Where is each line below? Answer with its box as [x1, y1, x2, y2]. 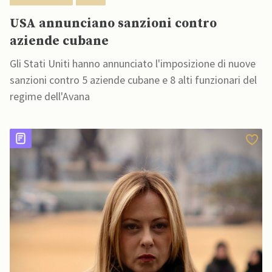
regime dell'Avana [10, 89, 90, 104]
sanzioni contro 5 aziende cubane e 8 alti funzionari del [10, 73, 257, 87]
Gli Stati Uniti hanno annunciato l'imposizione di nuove [10, 56, 256, 71]
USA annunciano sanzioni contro [10, 16, 217, 32]
